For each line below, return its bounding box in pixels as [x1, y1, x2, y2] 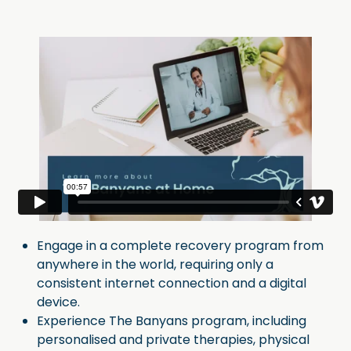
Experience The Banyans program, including [37, 311, 306, 330]
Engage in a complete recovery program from [37, 236, 324, 255]
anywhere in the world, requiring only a [37, 255, 273, 273]
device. [37, 292, 80, 311]
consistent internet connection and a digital [37, 273, 306, 292]
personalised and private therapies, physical [37, 330, 309, 349]
